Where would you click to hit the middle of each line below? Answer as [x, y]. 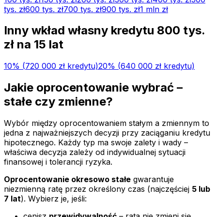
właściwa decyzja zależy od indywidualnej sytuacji [95, 152]
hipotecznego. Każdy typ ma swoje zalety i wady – [96, 143]
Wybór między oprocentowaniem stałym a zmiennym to [107, 123]
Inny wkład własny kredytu [80, 31]
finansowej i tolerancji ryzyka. [58, 162]
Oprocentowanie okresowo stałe [67, 179]
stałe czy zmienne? [58, 102]
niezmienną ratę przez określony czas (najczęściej [98, 189]
